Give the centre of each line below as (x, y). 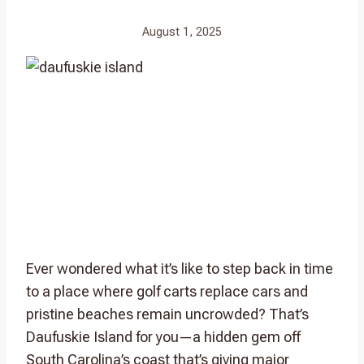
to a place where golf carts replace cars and (167, 291)
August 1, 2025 (182, 32)
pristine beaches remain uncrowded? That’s (167, 314)
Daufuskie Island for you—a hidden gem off (163, 336)
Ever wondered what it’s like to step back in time (180, 268)
